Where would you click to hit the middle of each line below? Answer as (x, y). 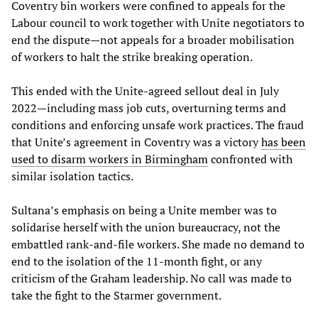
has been (284, 142)
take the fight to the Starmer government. (116, 295)
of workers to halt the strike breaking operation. (132, 56)
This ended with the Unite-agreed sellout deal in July (145, 91)
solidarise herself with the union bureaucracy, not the (146, 227)
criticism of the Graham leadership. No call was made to (152, 278)
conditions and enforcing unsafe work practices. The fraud (158, 125)
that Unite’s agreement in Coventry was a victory (136, 142)
